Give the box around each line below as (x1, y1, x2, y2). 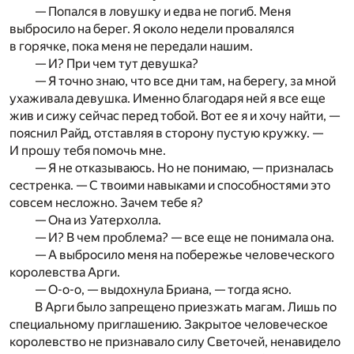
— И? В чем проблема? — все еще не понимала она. (35, 229, 334, 245)
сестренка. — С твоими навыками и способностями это (9, 177, 330, 193)
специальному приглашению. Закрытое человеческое (9, 316, 328, 332)
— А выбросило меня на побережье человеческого (35, 247, 334, 262)
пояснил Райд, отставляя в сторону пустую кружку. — (9, 125, 323, 141)
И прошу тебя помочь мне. (9, 142, 166, 158)
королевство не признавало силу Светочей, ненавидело (9, 333, 341, 349)
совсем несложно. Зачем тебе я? (9, 194, 203, 210)
